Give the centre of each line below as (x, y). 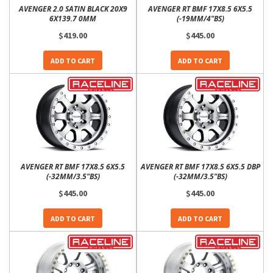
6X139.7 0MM (73, 19)
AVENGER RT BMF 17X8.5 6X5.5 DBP (200, 167)
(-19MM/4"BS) (200, 19)
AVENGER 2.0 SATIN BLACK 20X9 (73, 9)
